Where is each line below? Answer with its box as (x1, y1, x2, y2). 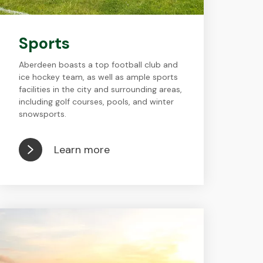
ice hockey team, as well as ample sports (18, 72, 178, 82)
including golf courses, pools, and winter (18, 96, 174, 107)
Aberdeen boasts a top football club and (18, 59, 178, 70)
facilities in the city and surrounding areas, (18, 84, 182, 95)
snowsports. (18, 109, 66, 119)
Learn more (53, 142, 110, 157)
